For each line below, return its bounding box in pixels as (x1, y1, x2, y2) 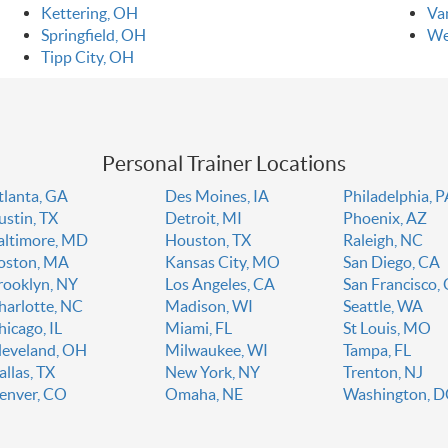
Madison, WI (164, 297, 253, 316)
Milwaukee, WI (164, 341, 268, 360)
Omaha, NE (164, 385, 243, 404)
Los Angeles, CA (164, 275, 275, 294)
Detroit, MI (164, 209, 242, 228)
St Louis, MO (343, 319, 432, 338)
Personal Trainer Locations (102, 152, 346, 176)
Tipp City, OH (40, 48, 134, 67)
